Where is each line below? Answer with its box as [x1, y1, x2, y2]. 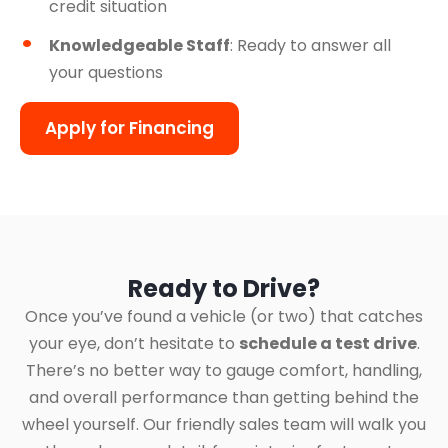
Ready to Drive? [128, 272, 320, 305]
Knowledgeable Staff [49, 34, 230, 57]
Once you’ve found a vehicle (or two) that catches [25, 305, 423, 328]
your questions [49, 61, 163, 84]
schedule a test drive [238, 332, 417, 355]
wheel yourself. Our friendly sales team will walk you [22, 413, 426, 436]
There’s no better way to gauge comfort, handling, [26, 359, 422, 382]
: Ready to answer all [230, 34, 391, 57]
